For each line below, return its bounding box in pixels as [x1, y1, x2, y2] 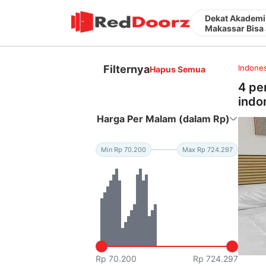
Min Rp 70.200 [101, 145, 147, 154]
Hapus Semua [150, 64, 206, 74]
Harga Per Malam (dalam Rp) [97, 112, 230, 125]
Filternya [103, 62, 150, 75]
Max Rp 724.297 [182, 145, 233, 154]
